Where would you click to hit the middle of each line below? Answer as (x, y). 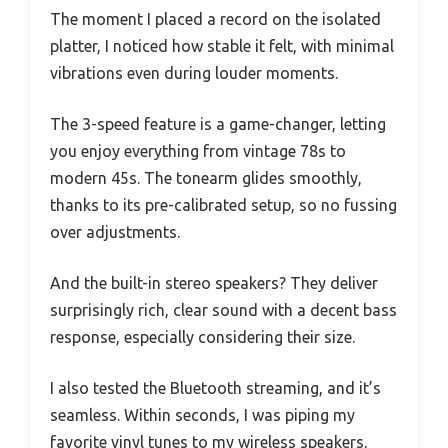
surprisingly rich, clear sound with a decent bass (223, 309)
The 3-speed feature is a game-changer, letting (218, 123)
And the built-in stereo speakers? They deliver (214, 282)
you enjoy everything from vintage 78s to (198, 150)
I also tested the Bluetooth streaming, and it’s (215, 387)
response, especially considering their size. (202, 336)
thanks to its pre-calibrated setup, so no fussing (223, 204)
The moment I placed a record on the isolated (215, 18)
